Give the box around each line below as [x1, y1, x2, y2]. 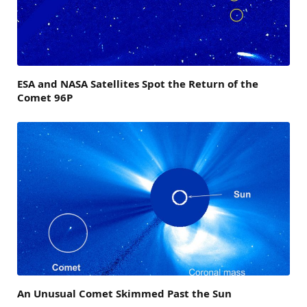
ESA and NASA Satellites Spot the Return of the [17, 77, 258, 91]
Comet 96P [17, 90, 73, 105]
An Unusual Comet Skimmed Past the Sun [17, 286, 232, 300]
